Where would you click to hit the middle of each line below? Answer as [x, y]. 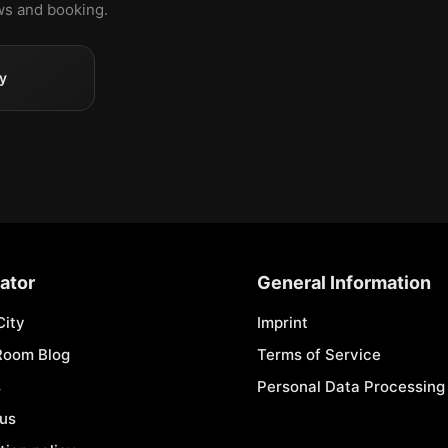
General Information [343, 282]
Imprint [282, 322]
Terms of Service [318, 354]
